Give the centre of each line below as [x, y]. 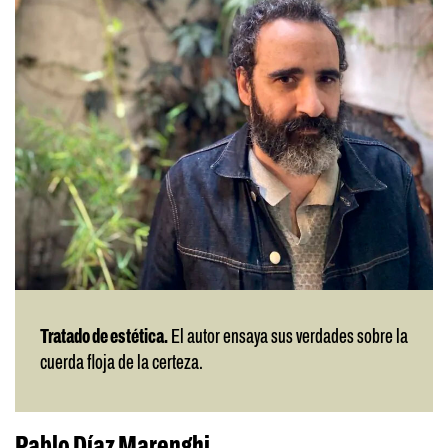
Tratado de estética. [104, 338]
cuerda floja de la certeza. [121, 364]
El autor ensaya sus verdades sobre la [288, 338]
